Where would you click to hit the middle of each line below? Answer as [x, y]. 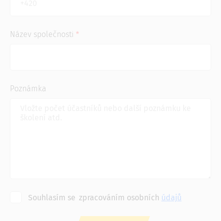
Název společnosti [42, 35]
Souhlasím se [52, 198]
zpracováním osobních [120, 198]
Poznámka [28, 89]
